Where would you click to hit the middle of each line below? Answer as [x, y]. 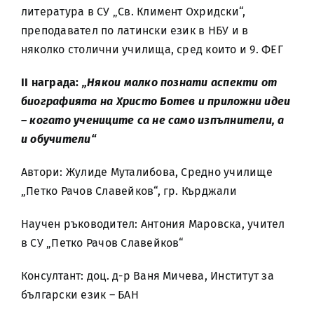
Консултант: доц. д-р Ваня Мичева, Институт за [148, 276]
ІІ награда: [52, 82]
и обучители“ [59, 139]
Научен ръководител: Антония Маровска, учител [153, 224]
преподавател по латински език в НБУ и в [135, 30]
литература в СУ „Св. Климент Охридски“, [134, 12]
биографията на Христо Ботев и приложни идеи [156, 101]
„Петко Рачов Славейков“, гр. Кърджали [129, 191]
